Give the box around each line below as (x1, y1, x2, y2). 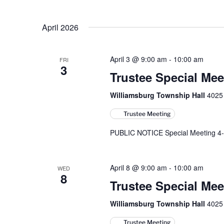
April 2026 (42, 21, 78, 33)
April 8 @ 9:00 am (109, 162, 167, 172)
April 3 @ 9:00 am (109, 54, 167, 64)
